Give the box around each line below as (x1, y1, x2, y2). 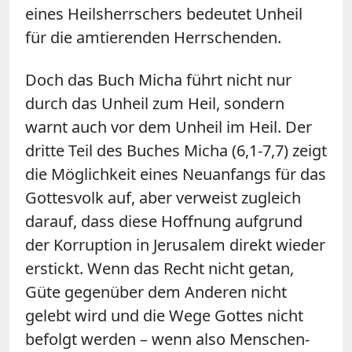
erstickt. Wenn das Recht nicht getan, (25, 257, 294, 279)
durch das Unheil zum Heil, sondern (25, 92, 284, 114)
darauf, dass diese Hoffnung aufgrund (25, 210, 302, 232)
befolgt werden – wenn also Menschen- (25, 328, 310, 350)
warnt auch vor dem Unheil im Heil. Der (25, 115, 312, 137)
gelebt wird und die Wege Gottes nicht (25, 304, 303, 326)
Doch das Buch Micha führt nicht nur (25, 68, 291, 90)
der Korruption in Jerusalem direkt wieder (25, 233, 325, 255)
